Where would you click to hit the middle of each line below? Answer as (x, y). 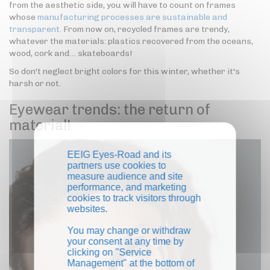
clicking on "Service (109, 252)
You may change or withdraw (129, 230)
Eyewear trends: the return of (110, 110)
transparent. (35, 30)
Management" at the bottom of (131, 263)
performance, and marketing (127, 187)
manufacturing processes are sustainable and (132, 17)
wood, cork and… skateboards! (71, 54)
